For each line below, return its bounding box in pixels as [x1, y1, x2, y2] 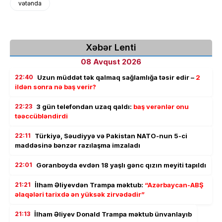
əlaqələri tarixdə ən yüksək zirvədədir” [15, 190, 145, 198]
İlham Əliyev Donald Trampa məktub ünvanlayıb [34, 210, 192, 218]
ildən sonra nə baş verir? [15, 82, 96, 91]
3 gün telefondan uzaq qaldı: [36, 102, 133, 111]
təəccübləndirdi [15, 111, 68, 120]
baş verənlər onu [133, 102, 189, 111]
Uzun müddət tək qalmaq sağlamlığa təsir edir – [37, 73, 196, 81]
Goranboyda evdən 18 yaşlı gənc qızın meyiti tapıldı [36, 161, 206, 169]
